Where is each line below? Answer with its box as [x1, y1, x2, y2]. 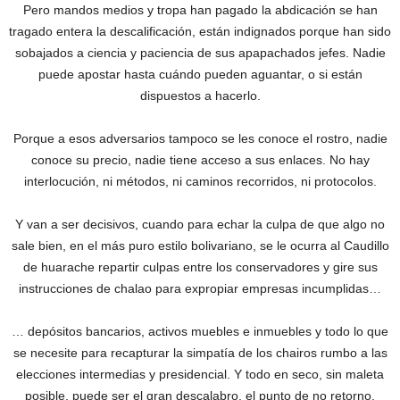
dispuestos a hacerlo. [139, 88, 261, 104]
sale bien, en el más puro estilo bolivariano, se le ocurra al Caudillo [11, 238, 389, 254]
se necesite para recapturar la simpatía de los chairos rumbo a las [12, 346, 387, 361]
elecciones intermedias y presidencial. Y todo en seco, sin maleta [16, 367, 384, 382]
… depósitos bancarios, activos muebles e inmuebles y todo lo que [12, 324, 388, 339]
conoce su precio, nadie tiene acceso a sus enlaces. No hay [30, 153, 370, 168]
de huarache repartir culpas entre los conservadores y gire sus [22, 260, 378, 275]
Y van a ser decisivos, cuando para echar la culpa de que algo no [15, 217, 385, 232]
